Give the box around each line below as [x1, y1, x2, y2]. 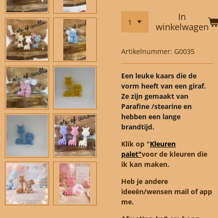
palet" [121, 149, 142, 159]
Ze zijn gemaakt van [121, 91, 188, 101]
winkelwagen [155, 21, 209, 33]
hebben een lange [121, 112, 181, 122]
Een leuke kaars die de [121, 71, 197, 81]
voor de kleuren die [142, 149, 207, 159]
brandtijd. [121, 122, 154, 132]
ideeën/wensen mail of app [121, 187, 212, 197]
